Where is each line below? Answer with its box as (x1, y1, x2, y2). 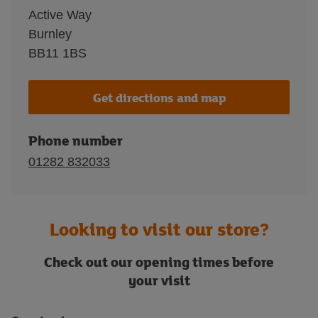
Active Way (28, 8, 92, 22)
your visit (128, 270, 190, 290)
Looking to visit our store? (49, 216, 269, 241)
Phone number (28, 131, 123, 150)
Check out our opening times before (44, 252, 274, 271)
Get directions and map (92, 88, 226, 106)
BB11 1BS (28, 46, 87, 60)
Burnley (28, 27, 72, 41)
